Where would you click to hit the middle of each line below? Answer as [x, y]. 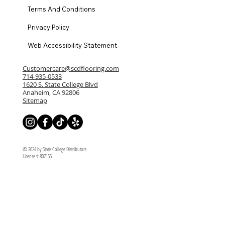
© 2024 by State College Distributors [55, 149]
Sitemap [35, 100]
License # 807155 [37, 156]
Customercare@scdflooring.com [71, 68]
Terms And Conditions [61, 9]
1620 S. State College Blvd [60, 84]
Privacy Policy [48, 27]
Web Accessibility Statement [72, 45]
